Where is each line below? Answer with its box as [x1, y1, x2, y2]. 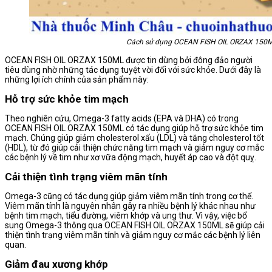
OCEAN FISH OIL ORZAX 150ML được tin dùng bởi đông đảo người [5, 55, 253, 66]
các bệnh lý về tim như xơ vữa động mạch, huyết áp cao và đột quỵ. [5, 152, 256, 163]
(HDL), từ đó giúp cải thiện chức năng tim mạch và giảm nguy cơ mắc [5, 143, 264, 153]
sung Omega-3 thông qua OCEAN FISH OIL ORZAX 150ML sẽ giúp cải [5, 220, 265, 231]
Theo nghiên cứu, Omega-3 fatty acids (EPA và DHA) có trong [5, 114, 239, 124]
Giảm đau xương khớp [5, 258, 108, 271]
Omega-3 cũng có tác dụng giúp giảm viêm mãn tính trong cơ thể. [5, 191, 253, 202]
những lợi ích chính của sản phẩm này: [5, 75, 149, 85]
